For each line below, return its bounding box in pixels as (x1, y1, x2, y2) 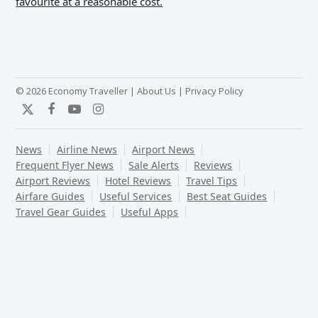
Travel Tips (186, 173, 238, 187)
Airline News (57, 142, 118, 156)
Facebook (50, 106, 109, 124)
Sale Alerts (128, 158, 180, 172)
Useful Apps (121, 204, 179, 219)
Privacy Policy (185, 84, 244, 98)
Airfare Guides (16, 189, 85, 203)
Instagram (98, 106, 161, 124)
